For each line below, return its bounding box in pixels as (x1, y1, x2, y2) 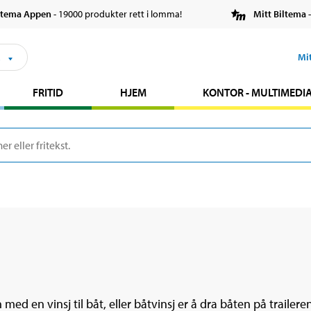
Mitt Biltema (253, 8, 307, 21)
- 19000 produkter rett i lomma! (51, 8, 182, 21)
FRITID (32, 85, 63, 100)
